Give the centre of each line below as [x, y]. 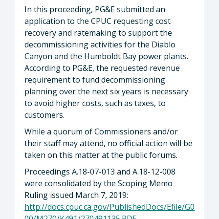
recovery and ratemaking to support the [98, 33]
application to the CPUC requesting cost [98, 21]
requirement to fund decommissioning [95, 79]
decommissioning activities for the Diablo [100, 44]
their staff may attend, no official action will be [109, 143]
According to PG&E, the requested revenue [102, 68]
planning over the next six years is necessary [106, 91]
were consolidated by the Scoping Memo [99, 183]
